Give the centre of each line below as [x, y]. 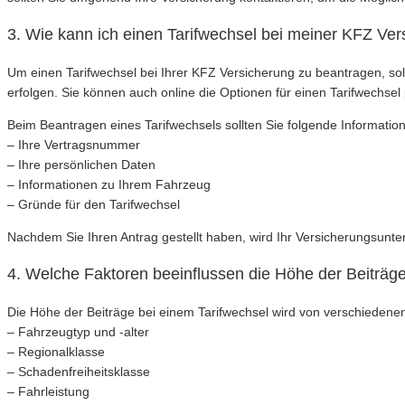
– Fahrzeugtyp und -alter [78, 331]
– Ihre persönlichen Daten [81, 164]
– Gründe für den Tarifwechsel [94, 204]
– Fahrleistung [48, 391]
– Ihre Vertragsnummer [74, 144]
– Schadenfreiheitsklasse [79, 371]
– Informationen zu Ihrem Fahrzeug [109, 184]
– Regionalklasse [56, 351]
